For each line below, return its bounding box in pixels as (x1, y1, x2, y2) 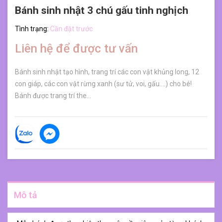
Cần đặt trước (50, 25, 93, 33)
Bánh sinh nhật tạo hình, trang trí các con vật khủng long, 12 (15, 68, 199, 76)
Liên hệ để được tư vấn (15, 42, 138, 55)
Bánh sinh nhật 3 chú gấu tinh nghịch (15, 4, 188, 16)
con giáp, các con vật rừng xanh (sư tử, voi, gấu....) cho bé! (15, 80, 192, 88)
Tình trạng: (15, 25, 50, 33)
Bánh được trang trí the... (15, 92, 91, 100)
